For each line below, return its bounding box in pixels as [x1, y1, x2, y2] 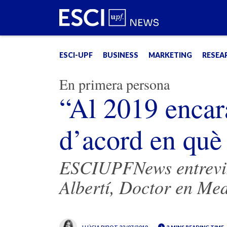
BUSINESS [103, 51, 138, 59]
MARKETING [148, 51, 192, 59]
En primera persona [59, 74, 170, 94]
